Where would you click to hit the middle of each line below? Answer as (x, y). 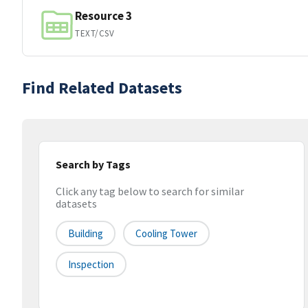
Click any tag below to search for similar (150, 191)
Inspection (91, 265)
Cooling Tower (166, 234)
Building (86, 234)
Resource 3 (103, 15)
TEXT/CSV (95, 33)
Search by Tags (93, 164)
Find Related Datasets (102, 88)
